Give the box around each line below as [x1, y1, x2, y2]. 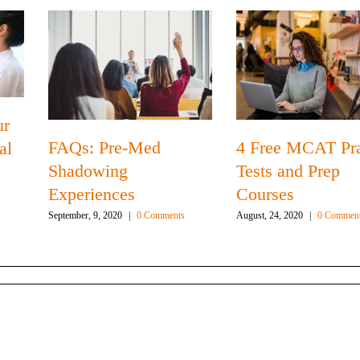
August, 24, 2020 [236, 210, 304, 222]
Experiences [48, 184, 136, 205]
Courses [236, 184, 295, 205]
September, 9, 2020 [48, 210, 123, 222]
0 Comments [137, 210, 186, 222]
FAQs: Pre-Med [48, 137, 162, 158]
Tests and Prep [236, 161, 341, 182]
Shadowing [48, 161, 129, 182]
